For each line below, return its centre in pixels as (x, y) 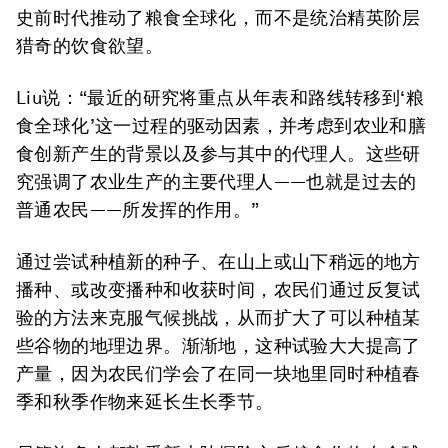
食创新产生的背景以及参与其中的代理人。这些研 (218, 153)
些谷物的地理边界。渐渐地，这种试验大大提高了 (218, 345)
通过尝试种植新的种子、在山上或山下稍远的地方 (218, 261)
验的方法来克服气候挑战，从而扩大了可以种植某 (218, 317)
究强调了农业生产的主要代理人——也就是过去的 (216, 181)
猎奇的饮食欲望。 (90, 45)
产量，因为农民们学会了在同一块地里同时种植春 (218, 373)
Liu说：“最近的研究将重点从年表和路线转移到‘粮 (220, 97)
